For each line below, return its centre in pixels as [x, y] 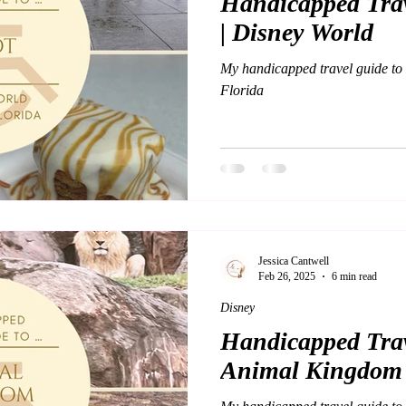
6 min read [354, 276]
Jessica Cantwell [294, 261]
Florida [242, 90]
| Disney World [297, 32]
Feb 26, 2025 [287, 276]
